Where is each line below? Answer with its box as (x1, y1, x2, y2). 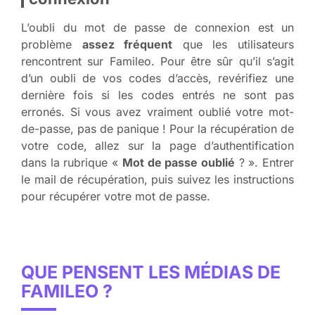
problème (21, 37, 82, 51)
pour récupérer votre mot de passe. (21, 188, 210, 203)
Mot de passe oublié (122, 155, 235, 169)
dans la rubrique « (21, 155, 122, 169)
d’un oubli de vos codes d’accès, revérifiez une (21, 70, 294, 85)
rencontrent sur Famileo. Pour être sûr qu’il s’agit (21, 53, 294, 68)
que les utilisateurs (172, 37, 295, 51)
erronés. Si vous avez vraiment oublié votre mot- (21, 104, 294, 119)
